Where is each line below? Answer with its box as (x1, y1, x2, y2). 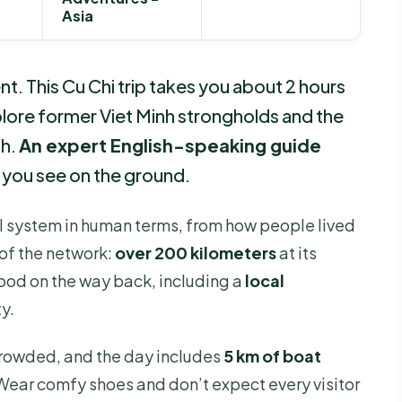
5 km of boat (223, 345, 321, 366)
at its (276, 242, 317, 264)
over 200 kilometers (115, 242, 276, 264)
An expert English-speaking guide (19, 134, 321, 157)
